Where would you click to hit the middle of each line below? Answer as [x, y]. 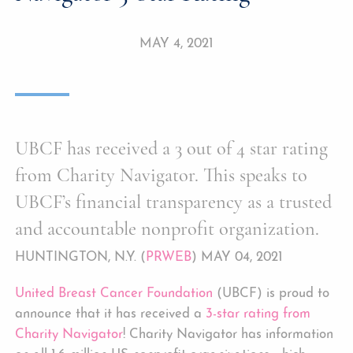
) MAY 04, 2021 [238, 258]
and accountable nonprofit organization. [167, 229]
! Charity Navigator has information [229, 334]
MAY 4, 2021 [176, 43]
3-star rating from [258, 314]
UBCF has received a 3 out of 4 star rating [172, 148]
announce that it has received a [111, 314]
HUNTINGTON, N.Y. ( [81, 258]
